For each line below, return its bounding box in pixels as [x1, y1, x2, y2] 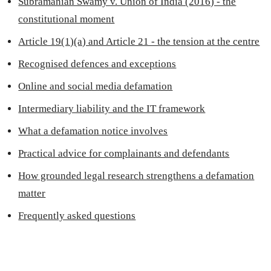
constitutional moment [18, 13, 115, 25]
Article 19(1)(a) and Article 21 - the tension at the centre [18, 35, 260, 47]
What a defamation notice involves [18, 125, 168, 137]
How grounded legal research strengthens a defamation [18, 169, 255, 181]
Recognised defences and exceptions [18, 57, 177, 70]
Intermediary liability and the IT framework [18, 102, 206, 114]
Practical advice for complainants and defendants [18, 147, 230, 159]
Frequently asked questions [18, 209, 136, 221]
